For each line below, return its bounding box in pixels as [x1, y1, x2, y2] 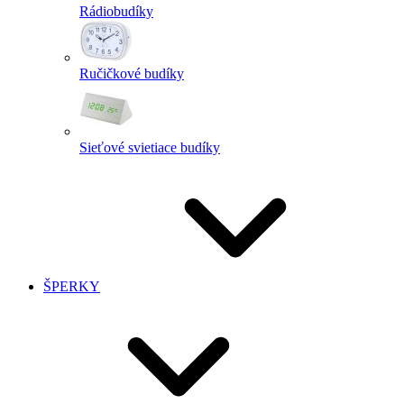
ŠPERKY [43, 279, 100, 294]
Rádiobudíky [79, 4, 153, 19]
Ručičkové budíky [79, 66, 184, 81]
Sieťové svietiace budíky [79, 140, 220, 155]
